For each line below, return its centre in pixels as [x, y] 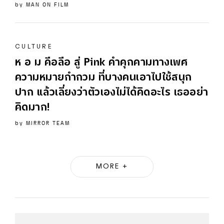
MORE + [112, 166]
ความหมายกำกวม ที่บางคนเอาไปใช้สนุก [103, 78]
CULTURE [34, 46]
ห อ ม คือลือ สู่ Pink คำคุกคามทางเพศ [101, 63]
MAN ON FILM [47, 5]
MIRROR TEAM [48, 123]
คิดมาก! [32, 108]
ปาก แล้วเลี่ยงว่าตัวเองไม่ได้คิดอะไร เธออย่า [112, 93]
